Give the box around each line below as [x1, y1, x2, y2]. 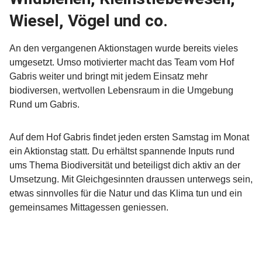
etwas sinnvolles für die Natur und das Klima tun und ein [9, 188, 242, 199]
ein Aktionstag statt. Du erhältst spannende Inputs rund [9, 146, 235, 157]
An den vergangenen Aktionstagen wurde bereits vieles [9, 43, 238, 54]
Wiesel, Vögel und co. [9, 11, 168, 31]
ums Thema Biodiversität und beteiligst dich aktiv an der [9, 160, 240, 171]
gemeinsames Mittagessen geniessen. [9, 202, 168, 213]
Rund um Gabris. [9, 99, 80, 110]
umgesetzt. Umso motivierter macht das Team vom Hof [9, 57, 234, 68]
